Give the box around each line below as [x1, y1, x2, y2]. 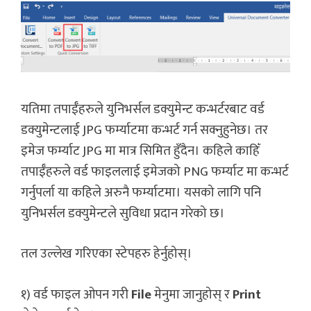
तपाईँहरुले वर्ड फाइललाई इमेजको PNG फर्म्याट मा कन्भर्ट [21, 160, 289, 183]
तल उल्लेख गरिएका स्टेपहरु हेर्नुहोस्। [21, 243, 192, 265]
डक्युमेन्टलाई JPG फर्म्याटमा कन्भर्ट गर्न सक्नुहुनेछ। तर [21, 119, 268, 141]
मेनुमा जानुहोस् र [151, 283, 233, 305]
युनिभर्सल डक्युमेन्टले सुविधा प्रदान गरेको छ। [21, 202, 225, 224]
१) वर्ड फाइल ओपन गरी [21, 283, 131, 305]
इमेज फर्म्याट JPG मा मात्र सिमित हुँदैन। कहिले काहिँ [21, 140, 260, 162]
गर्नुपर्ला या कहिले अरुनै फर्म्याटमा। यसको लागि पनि [21, 181, 261, 203]
